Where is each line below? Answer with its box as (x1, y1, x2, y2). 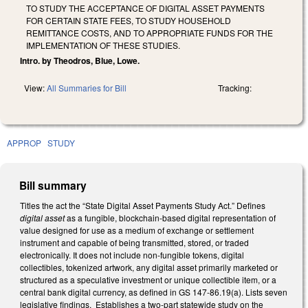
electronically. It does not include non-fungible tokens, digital (20, 248, 244, 261)
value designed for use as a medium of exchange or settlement (20, 223, 254, 236)
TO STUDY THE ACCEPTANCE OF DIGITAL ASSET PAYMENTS (26, 1, 265, 14)
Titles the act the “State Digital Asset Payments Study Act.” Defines (20, 199, 265, 211)
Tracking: (218, 81, 252, 93)
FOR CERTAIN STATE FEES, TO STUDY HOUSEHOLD (26, 14, 231, 26)
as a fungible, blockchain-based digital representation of (67, 211, 276, 223)
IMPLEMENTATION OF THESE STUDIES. (26, 38, 180, 51)
